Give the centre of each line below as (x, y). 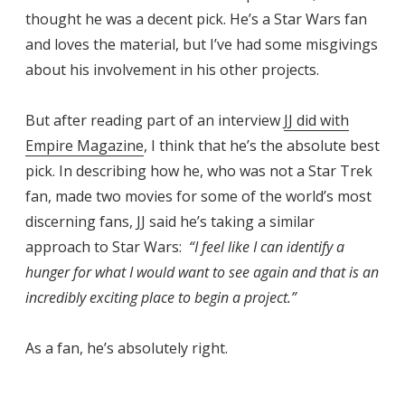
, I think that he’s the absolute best (262, 145)
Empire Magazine (85, 145)
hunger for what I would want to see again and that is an (202, 272)
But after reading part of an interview (155, 120)
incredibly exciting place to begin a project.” (161, 297)
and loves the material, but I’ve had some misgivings (202, 44)
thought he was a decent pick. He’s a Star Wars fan (196, 19)
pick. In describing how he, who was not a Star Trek (199, 170)
